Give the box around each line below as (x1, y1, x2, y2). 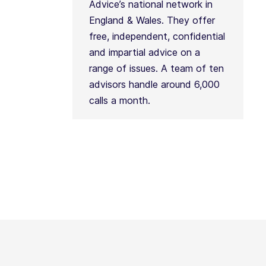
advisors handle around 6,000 (88, 78, 220, 90)
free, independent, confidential (88, 30, 225, 42)
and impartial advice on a (88, 46, 200, 58)
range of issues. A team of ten (88, 62, 224, 74)
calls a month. (88, 94, 150, 106)
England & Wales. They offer (88, 14, 215, 26)
